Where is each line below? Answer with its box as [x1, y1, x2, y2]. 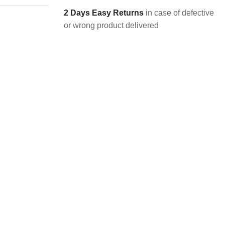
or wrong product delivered [64, 21, 159, 30]
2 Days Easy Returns [64, 9, 144, 18]
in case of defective [144, 9, 214, 18]
